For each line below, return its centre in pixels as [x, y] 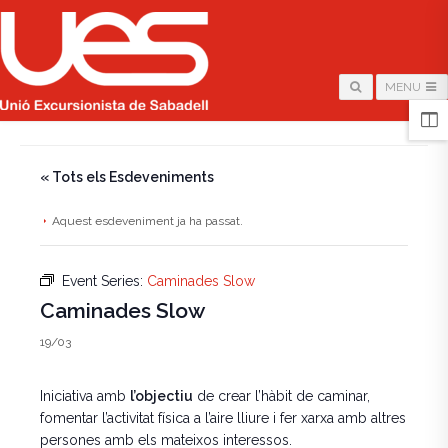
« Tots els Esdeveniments [127, 177]
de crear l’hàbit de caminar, [281, 396]
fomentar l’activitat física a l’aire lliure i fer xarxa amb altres [223, 418]
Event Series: [104, 281]
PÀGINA [74, 115]
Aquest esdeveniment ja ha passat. [147, 221]
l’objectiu [161, 396]
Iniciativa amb [85, 396]
